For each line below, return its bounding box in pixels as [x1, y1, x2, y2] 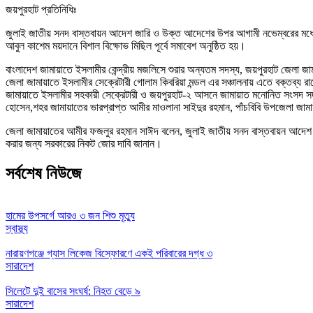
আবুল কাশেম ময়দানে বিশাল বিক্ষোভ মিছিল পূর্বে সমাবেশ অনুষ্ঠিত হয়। [6, 39, 246, 52]
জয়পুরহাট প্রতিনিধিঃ [6, 3, 76, 15]
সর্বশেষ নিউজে [6, 163, 81, 182]
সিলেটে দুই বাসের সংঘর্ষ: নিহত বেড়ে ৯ [6, 284, 140, 297]
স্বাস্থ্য [6, 221, 28, 234]
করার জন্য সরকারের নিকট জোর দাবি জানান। [6, 137, 162, 150]
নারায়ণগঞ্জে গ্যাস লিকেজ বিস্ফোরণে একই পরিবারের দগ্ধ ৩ [6, 247, 212, 259]
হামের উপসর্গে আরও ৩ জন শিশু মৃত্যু [6, 209, 135, 221]
